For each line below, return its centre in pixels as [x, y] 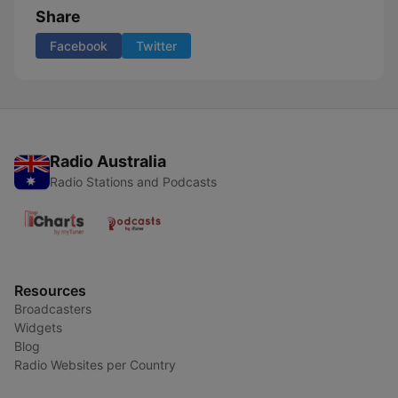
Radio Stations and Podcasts [133, 182]
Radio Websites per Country [95, 365]
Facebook [79, 46]
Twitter [156, 46]
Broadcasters [53, 309]
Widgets [38, 327]
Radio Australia [108, 161]
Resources [50, 291]
